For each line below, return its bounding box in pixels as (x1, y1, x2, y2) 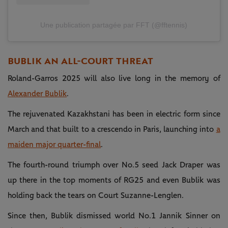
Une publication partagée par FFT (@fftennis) (40, 21, 188, 30)
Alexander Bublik (8, 90, 67, 98)
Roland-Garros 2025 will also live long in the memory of (8, 74, 220, 83)
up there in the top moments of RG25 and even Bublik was (8, 176, 220, 185)
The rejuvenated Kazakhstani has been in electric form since (8, 110, 220, 119)
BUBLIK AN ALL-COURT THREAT (8, 55, 153, 67)
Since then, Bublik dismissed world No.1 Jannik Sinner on (8, 212, 220, 220)
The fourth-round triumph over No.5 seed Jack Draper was (8, 161, 220, 169)
